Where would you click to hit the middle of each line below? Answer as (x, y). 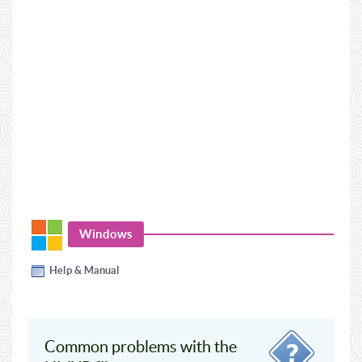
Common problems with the (141, 347)
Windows (106, 234)
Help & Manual (84, 270)
